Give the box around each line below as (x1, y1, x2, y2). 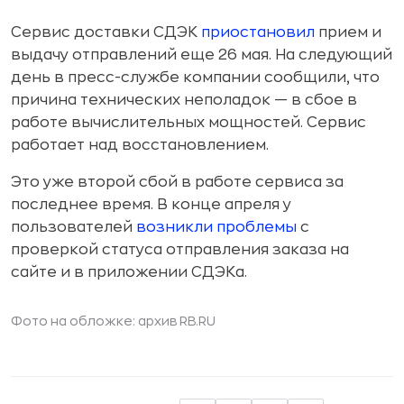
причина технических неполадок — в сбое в (11, 93, 357, 107)
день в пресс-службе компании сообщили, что (11, 70, 380, 85)
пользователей (11, 220, 136, 234)
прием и (315, 25, 381, 40)
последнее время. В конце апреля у (11, 197, 291, 212)
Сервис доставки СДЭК (11, 25, 201, 40)
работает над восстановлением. (11, 138, 269, 152)
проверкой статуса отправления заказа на (11, 243, 349, 257)
